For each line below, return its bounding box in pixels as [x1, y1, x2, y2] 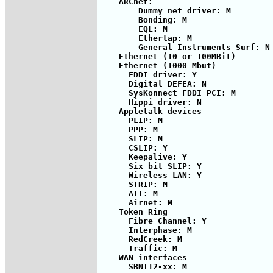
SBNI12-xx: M [99, 261, 187, 271]
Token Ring [99, 207, 168, 216]
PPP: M [99, 124, 158, 134]
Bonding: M [99, 15, 187, 24]
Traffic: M [99, 243, 177, 253]
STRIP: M [99, 179, 168, 189]
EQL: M [99, 24, 168, 34]
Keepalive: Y [99, 152, 187, 161]
